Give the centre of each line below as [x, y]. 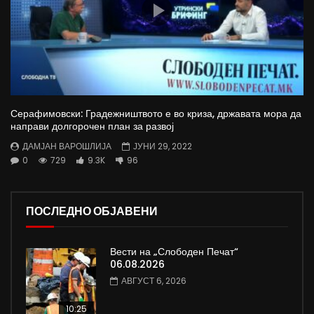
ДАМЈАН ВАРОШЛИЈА [67, 146]
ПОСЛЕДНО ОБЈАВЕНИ [92, 212]
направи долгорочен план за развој [92, 126]
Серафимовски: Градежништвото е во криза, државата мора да [156, 113]
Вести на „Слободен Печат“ [174, 252]
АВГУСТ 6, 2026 [154, 281]
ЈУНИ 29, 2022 [163, 146]
